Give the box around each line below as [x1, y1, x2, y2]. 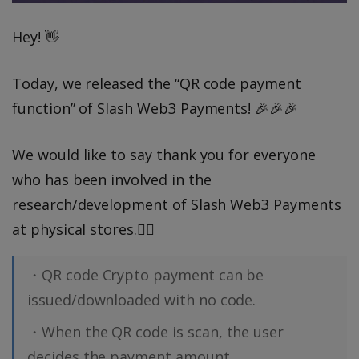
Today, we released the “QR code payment [12, 74, 301, 94]
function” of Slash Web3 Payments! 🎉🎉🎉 [12, 99, 299, 119]
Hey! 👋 [12, 27, 59, 47]
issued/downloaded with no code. [27, 290, 256, 310]
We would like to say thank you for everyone [12, 145, 316, 165]
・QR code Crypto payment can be [27, 265, 264, 285]
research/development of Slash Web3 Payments [12, 195, 341, 215]
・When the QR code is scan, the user [27, 322, 284, 342]
